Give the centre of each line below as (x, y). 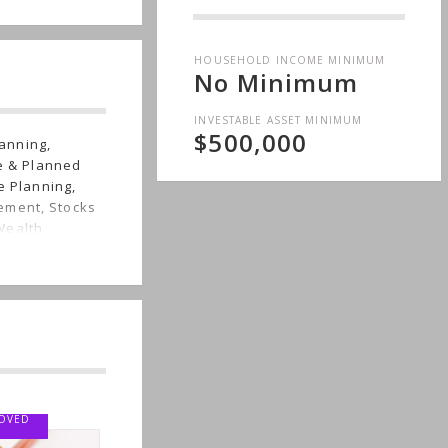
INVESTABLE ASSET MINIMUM (278, 120)
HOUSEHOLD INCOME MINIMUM (290, 60)
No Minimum (276, 83)
